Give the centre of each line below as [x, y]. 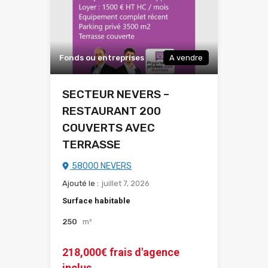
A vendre [186, 58]
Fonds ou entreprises [102, 58]
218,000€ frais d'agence [121, 252]
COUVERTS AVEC [109, 128]
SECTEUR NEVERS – [116, 95]
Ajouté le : [80, 184]
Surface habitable [96, 201]
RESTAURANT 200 [112, 111]
